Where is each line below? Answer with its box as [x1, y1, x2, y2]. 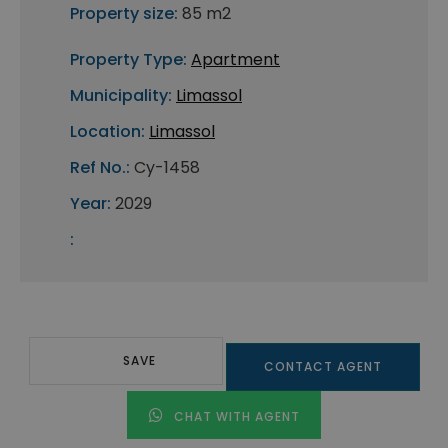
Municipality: [70, 84, 172, 108]
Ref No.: [70, 156, 130, 180]
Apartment [191, 48, 280, 72]
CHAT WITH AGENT [169, 408, 300, 426]
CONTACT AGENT [263, 358, 382, 376]
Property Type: [70, 48, 187, 72]
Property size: [70, 2, 178, 26]
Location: [70, 120, 145, 144]
